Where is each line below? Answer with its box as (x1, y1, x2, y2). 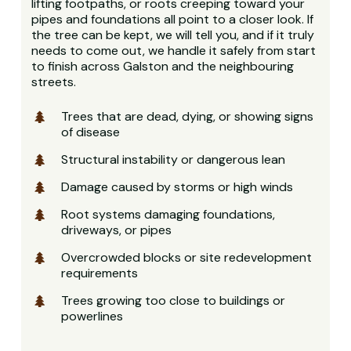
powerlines (61, 307, 124, 324)
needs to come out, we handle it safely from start (31, 42, 317, 59)
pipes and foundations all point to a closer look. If (31, 10, 314, 27)
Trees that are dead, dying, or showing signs (61, 107, 314, 125)
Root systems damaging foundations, (61, 205, 276, 223)
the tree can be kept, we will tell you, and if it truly (31, 26, 315, 43)
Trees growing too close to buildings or (61, 291, 286, 309)
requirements (61, 264, 139, 281)
